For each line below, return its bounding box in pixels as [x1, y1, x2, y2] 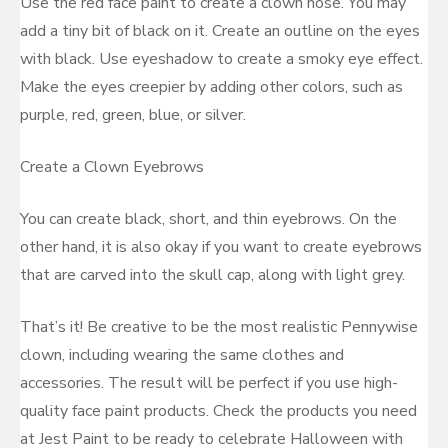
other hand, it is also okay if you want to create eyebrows [20, 236, 422, 258]
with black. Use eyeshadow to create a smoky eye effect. [20, 48, 423, 70]
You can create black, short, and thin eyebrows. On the [20, 208, 397, 230]
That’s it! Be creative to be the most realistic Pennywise [20, 316, 418, 338]
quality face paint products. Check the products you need [20, 400, 417, 422]
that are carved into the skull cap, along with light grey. [20, 264, 405, 286]
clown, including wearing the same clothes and [20, 344, 344, 366]
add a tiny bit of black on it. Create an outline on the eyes [20, 20, 420, 42]
